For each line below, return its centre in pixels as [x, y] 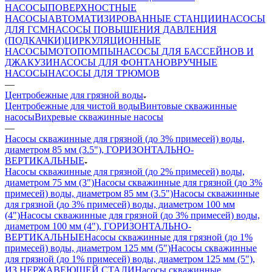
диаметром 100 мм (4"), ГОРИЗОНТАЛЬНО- [98, 226]
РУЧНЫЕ [197, 62]
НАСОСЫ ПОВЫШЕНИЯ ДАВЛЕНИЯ [132, 29]
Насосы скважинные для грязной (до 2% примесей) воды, [125, 171]
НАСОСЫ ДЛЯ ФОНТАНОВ [115, 62]
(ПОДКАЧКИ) [35, 40]
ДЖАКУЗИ [29, 62]
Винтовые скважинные [188, 106]
